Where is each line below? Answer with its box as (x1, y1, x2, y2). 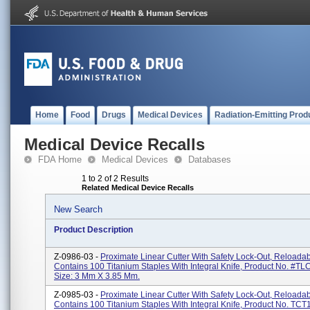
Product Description (54, 225, 133, 235)
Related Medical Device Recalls (82, 183, 194, 192)
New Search (54, 204, 102, 215)
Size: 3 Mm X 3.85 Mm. (54, 271, 140, 281)
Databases (188, 154, 231, 165)
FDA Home (38, 154, 82, 165)
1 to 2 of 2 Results (82, 174, 149, 183)
